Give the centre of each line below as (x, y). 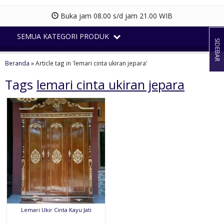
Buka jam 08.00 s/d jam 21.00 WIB (115, 15)
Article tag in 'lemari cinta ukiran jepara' (91, 63)
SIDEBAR (217, 49)
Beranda (17, 63)
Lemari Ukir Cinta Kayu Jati (56, 209)
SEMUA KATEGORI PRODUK (64, 36)
